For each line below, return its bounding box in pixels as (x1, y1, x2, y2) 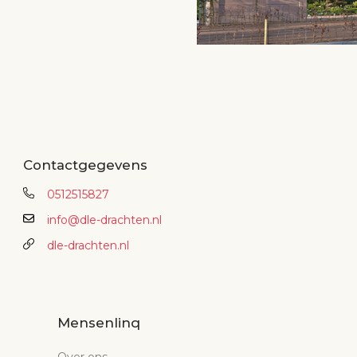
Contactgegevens (23, 157, 147, 174)
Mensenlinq (57, 315, 140, 331)
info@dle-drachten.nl (47, 213, 162, 228)
